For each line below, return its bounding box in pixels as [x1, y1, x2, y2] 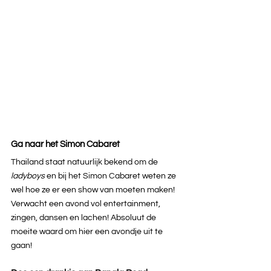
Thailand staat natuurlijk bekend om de [11, 157, 160, 166]
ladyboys [11, 171, 47, 180]
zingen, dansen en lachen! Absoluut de [11, 213, 158, 222]
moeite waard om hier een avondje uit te [11, 227, 165, 236]
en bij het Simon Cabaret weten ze [47, 171, 178, 180]
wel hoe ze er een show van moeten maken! [11, 185, 177, 194]
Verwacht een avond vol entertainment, [11, 199, 162, 208]
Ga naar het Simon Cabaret [11, 139, 120, 149]
